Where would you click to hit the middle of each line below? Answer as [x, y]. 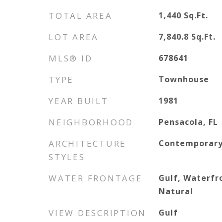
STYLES [67, 157]
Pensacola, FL [189, 122]
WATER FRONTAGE [96, 178]
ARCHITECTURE [87, 143]
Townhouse [184, 79]
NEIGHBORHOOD [91, 122]
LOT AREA [74, 37]
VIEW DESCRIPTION [97, 213]
